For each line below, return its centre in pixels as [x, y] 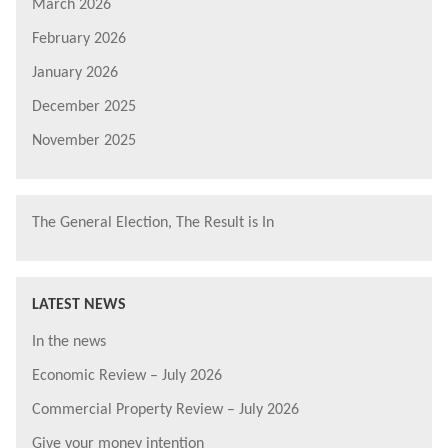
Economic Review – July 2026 [127, 375]
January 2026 [75, 72]
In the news [69, 341]
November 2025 [84, 140]
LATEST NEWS [79, 304]
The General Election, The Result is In [153, 222]
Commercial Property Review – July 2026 [165, 409]
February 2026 [79, 38]
